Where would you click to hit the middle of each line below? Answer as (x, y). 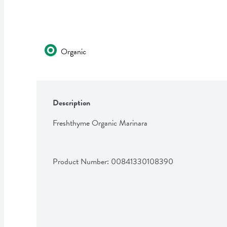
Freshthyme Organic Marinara (100, 123)
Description (71, 103)
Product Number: (82, 161)
